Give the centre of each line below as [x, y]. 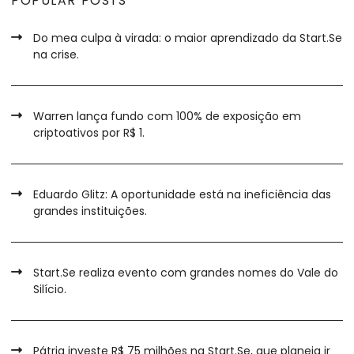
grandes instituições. [90, 211]
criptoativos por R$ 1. [89, 133]
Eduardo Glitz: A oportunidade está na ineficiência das [182, 195]
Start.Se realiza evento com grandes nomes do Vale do [186, 273]
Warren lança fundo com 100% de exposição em [167, 117]
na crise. [56, 55]
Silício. [50, 290]
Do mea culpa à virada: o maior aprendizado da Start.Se [188, 38]
